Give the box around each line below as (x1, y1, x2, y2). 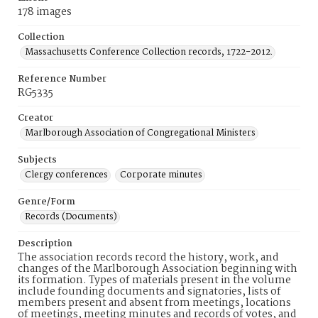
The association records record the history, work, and (18, 249, 279, 266)
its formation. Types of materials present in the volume (18, 272, 291, 289)
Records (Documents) (25, 209, 117, 224)
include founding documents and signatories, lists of (18, 283, 281, 300)
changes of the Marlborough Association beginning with (18, 261, 297, 278)
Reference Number (18, 72, 106, 87)
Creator (18, 111, 53, 126)
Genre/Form (18, 194, 75, 209)
